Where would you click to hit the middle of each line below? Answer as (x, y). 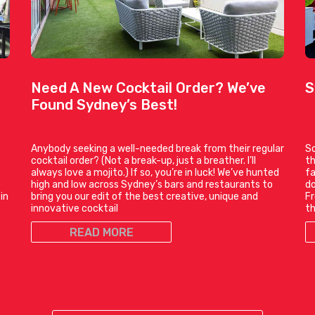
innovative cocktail (75, 209)
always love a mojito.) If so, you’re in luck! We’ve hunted (155, 173)
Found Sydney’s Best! (104, 105)
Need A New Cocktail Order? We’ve (148, 88)
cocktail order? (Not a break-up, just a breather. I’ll (143, 161)
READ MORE (101, 233)
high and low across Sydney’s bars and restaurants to (152, 185)
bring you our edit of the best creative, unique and (144, 197)
